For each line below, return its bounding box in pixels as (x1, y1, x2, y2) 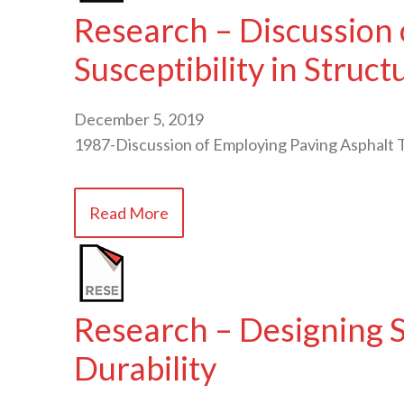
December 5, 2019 (74, 109, 204, 130)
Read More (89, 203, 169, 224)
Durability (74, 348, 216, 389)
